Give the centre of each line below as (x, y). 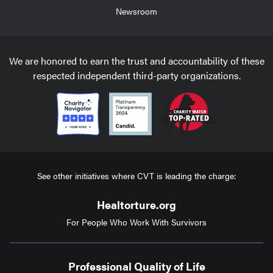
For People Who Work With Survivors (136, 222)
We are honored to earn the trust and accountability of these (136, 60)
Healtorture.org (136, 204)
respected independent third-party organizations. (136, 75)
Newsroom (136, 11)
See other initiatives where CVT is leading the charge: (136, 175)
